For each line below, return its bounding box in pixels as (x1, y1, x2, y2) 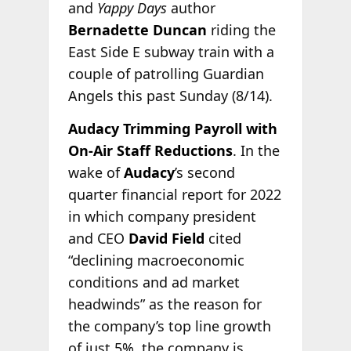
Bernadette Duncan (67, 20, 207, 40)
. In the (232, 141, 280, 161)
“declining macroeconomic (67, 251, 244, 270)
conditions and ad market (67, 273, 240, 292)
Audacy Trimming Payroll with (67, 119, 277, 139)
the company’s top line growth (67, 317, 271, 336)
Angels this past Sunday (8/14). (67, 86, 273, 106)
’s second (174, 163, 235, 183)
